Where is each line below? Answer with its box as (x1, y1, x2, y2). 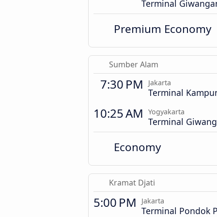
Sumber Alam (109, 59, 159, 70)
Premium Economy (114, 21, 212, 37)
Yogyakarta (148, 107, 185, 117)
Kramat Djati (108, 177, 155, 188)
